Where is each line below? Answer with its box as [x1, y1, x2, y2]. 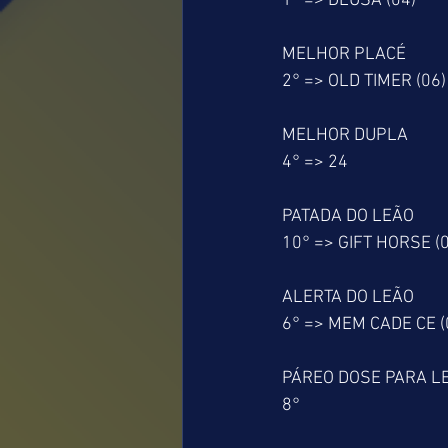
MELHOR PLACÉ [282, 44, 406, 65]
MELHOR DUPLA [282, 125, 408, 146]
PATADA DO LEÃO [282, 206, 414, 227]
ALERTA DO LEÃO [282, 287, 414, 308]
